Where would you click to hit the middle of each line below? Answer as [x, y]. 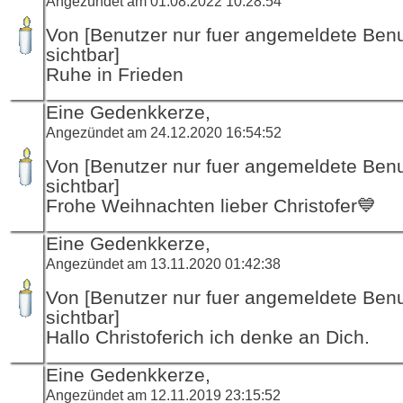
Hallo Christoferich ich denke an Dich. [208, 337]
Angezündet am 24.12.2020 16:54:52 [164, 132]
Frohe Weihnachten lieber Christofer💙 [211, 206]
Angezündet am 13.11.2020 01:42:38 [163, 263]
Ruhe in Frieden [115, 74]
